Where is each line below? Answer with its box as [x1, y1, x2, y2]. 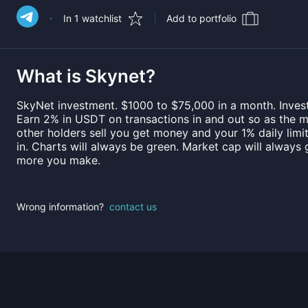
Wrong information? [16, 201, 104, 212]
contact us [109, 201, 157, 212]
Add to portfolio [166, 12, 236, 24]
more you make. [16, 153, 100, 167]
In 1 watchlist [63, 12, 122, 24]
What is [16, 65, 85, 87]
